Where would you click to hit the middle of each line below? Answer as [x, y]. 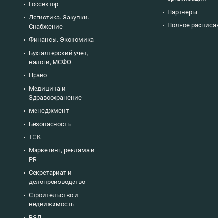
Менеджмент [49, 110]
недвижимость [51, 204]
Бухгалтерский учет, [58, 53]
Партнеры [182, 12]
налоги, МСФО [50, 62]
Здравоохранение [55, 97]
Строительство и [54, 195]
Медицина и [47, 88]
